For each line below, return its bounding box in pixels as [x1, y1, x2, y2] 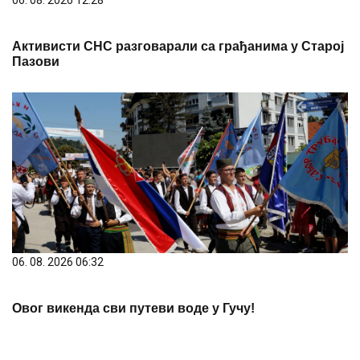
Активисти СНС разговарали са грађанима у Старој [12, 39, 344, 53]
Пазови [12, 54, 59, 68]
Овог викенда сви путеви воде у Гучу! [12, 301, 255, 315]
